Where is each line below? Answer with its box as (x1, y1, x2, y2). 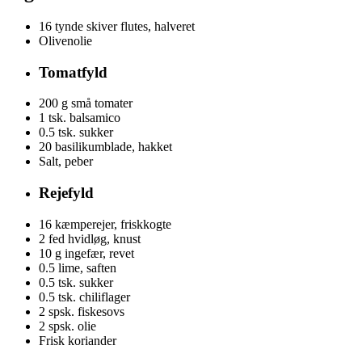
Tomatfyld (39, 63, 107, 81)
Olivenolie (39, 33, 92, 48)
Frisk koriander (39, 333, 116, 347)
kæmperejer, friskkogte (55, 217, 171, 231)
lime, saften (58, 260, 116, 275)
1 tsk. (39, 111, 66, 125)
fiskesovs (78, 304, 124, 318)
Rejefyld (39, 184, 94, 201)
